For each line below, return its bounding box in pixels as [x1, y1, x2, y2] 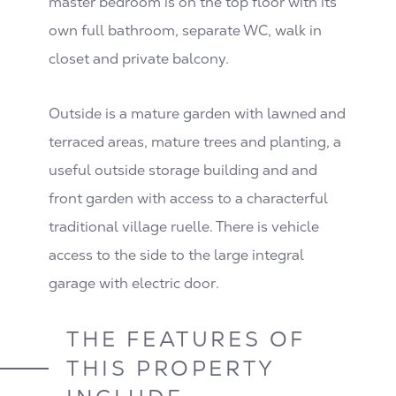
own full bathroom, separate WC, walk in [49, 21, 322, 41]
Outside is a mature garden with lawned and [49, 104, 346, 124]
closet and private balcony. [49, 49, 229, 69]
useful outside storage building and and [49, 161, 317, 180]
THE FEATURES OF [66, 325, 306, 354]
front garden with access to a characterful [49, 189, 328, 209]
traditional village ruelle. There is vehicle [49, 217, 319, 237]
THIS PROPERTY [66, 354, 275, 383]
